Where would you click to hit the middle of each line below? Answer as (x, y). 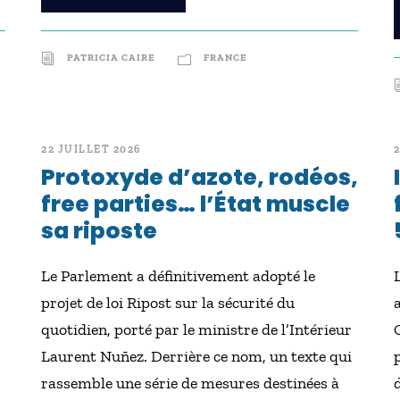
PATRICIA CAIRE (112, 58)
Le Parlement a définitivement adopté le (179, 276)
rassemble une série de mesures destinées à (191, 383)
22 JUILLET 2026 (91, 149)
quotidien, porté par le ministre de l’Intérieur (197, 329)
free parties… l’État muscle (196, 204)
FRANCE (226, 58)
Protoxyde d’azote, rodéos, (200, 177)
